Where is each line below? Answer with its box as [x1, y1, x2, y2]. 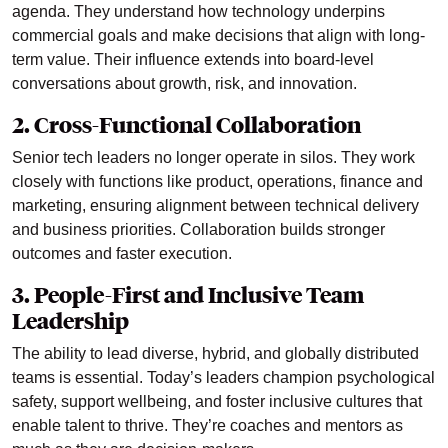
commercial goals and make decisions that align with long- [12, 27, 425, 45]
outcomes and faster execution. [12, 245, 232, 263]
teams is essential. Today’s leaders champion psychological [12, 369, 435, 387]
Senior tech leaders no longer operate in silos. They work [12, 149, 415, 167]
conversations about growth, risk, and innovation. [12, 75, 357, 93]
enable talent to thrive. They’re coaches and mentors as [12, 417, 403, 435]
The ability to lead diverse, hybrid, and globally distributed [12, 345, 419, 363]
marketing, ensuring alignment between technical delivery [12, 197, 419, 215]
